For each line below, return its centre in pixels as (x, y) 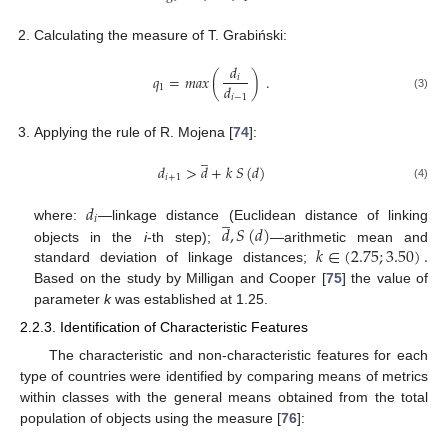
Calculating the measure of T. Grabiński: (161, 34)
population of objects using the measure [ (150, 417)
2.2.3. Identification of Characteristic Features (164, 327)
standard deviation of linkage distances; (175, 257)
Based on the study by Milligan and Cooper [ (180, 278)
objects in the (89, 236)
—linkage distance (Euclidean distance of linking (263, 214)
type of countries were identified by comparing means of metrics (224, 375)
